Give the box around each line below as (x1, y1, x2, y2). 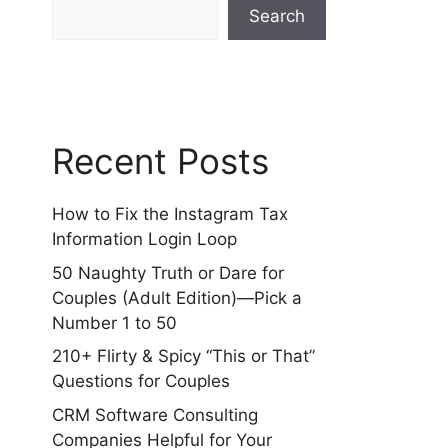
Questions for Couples (52, 371, 230, 391)
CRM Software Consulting (52, 404, 258, 425)
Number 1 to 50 (52, 312, 177, 333)
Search (249, 6, 305, 26)
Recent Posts (52, 140, 269, 182)
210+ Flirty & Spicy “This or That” (52, 346, 315, 366)
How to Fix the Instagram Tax (52, 204, 288, 224)
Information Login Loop (52, 229, 237, 249)
